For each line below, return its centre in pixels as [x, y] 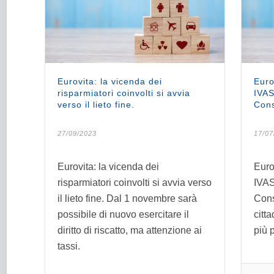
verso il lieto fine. [96, 104]
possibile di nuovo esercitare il [123, 214]
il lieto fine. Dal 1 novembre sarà [127, 198]
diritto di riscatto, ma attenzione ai [130, 230]
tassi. [69, 246]
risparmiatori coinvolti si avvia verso [135, 182]
